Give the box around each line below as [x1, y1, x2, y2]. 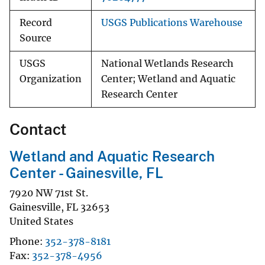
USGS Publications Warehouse [101, 17, 243, 29]
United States [9, 215, 73, 227]
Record [20, 17, 52, 29]
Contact [9, 120, 67, 139]
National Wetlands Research [101, 58, 234, 70]
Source [20, 33, 51, 44]
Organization [20, 73, 82, 85]
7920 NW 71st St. [9, 186, 88, 199]
